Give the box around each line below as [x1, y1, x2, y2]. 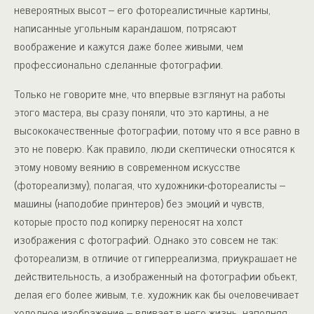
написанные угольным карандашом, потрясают [14, 18, 236, 36]
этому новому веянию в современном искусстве [14, 157, 240, 175]
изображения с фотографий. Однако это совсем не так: [14, 230, 278, 248]
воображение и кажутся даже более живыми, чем [14, 36, 243, 55]
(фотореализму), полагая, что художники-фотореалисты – [14, 175, 285, 193]
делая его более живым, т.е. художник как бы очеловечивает [14, 285, 299, 303]
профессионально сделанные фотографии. [14, 55, 223, 73]
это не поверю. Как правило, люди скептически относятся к [14, 139, 295, 157]
